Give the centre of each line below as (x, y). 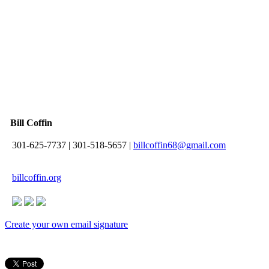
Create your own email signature (66, 224)
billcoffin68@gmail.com (180, 145)
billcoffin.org (37, 177)
